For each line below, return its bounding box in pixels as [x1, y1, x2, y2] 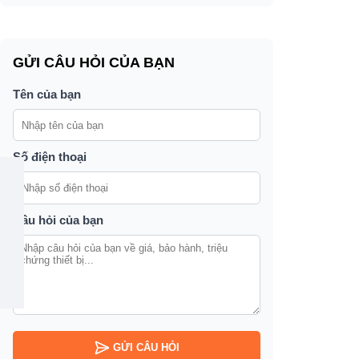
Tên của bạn [13, 87, 81, 102]
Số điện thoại [13, 150, 87, 164]
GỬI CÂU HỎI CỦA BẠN [13, 54, 175, 71]
